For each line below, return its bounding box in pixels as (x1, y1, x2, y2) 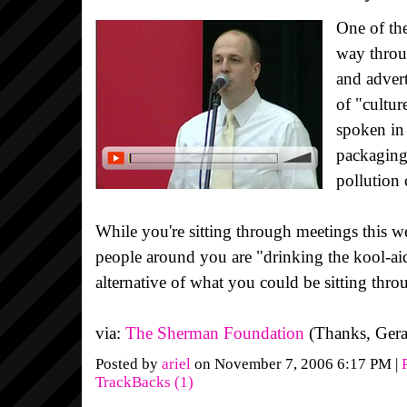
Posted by (95, 354, 162, 372)
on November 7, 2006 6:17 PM (191, 354, 395, 372)
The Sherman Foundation (125, 323, 304, 342)
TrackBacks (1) (95, 372, 194, 391)
